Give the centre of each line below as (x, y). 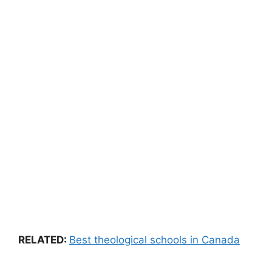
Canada (221, 240)
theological (121, 240)
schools (168, 240)
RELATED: (44, 240)
